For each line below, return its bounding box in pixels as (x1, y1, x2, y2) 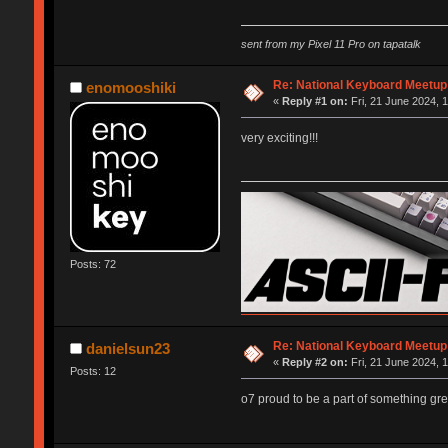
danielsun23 (86, 340, 171, 358)
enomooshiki (86, 79, 177, 97)
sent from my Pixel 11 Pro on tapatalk (240, 38, 421, 51)
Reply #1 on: (282, 95, 349, 108)
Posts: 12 (69, 365, 116, 378)
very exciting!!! (240, 130, 318, 145)
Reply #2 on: (282, 356, 349, 369)
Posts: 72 (69, 258, 116, 271)
